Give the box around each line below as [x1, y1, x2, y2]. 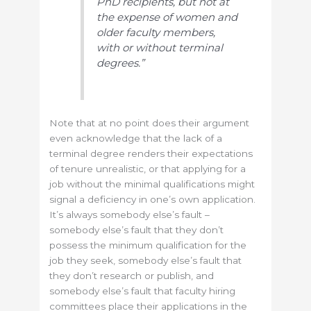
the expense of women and [96, 10, 238, 24]
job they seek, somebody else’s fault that [49, 255, 242, 267]
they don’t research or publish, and [49, 270, 215, 282]
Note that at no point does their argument [49, 117, 250, 129]
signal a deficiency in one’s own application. [49, 194, 256, 205]
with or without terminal [96, 40, 224, 54]
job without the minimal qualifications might [49, 178, 255, 190]
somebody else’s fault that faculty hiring [49, 285, 236, 297]
